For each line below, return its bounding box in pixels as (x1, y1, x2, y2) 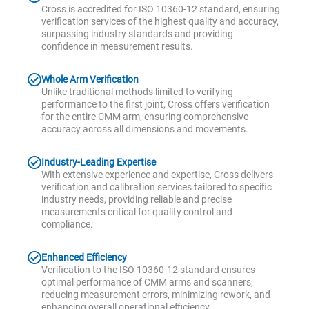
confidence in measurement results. (41, 40, 193, 52)
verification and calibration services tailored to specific (41, 181, 272, 192)
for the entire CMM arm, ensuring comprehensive (41, 110, 248, 122)
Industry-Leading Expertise (41, 156, 156, 168)
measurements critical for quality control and (41, 206, 232, 217)
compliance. (41, 218, 93, 230)
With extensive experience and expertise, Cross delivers (41, 168, 273, 180)
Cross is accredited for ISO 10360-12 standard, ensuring (41, 3, 280, 14)
